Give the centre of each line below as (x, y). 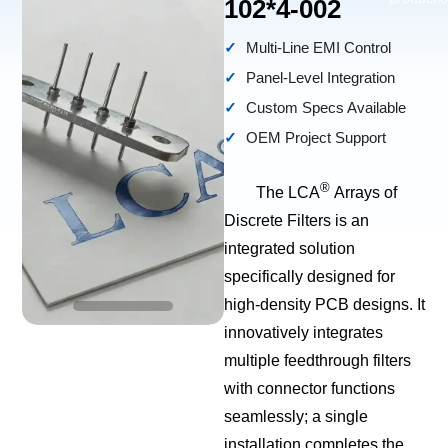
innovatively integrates (303, 333)
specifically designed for (309, 277)
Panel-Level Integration (320, 77)
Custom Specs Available (326, 107)
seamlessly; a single (296, 417)
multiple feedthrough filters (317, 361)
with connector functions (309, 389)
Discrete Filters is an (296, 221)
